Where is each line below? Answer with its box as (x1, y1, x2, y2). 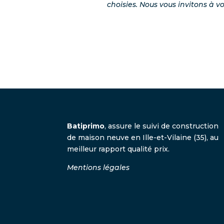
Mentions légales (67, 163, 130, 172)
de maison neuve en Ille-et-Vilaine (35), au (67, 133, 219, 142)
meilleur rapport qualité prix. (67, 144, 170, 154)
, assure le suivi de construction (104, 121, 219, 131)
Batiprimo (67, 121, 105, 131)
